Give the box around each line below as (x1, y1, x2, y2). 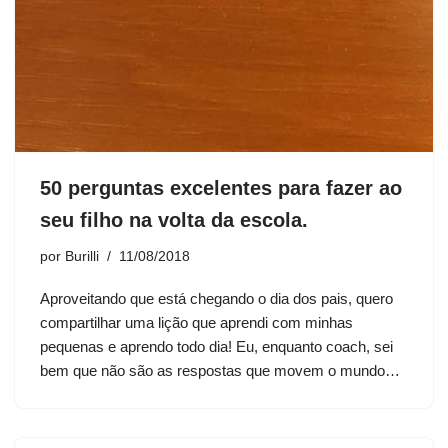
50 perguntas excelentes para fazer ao (40, 176, 402, 199)
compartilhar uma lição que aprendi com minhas (40, 313, 353, 331)
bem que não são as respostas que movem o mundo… (40, 361, 404, 379)
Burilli (65, 248, 99, 264)
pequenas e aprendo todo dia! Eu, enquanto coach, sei (40, 337, 393, 355)
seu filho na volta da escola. (40, 208, 308, 231)
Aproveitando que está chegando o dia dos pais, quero (40, 289, 393, 307)
